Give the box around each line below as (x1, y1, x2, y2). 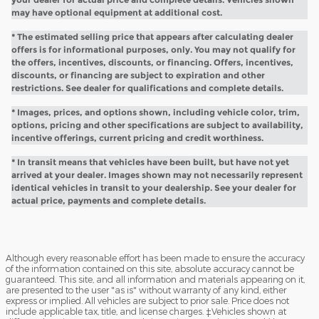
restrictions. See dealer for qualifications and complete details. (11, 82, 283, 93)
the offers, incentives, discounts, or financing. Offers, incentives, (11, 56, 293, 68)
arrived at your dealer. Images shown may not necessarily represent (11, 169, 303, 180)
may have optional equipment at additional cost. (11, 6, 222, 18)
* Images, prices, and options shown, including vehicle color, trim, (11, 106, 300, 117)
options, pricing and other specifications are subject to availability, (11, 119, 303, 130)
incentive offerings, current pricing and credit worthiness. (11, 132, 263, 143)
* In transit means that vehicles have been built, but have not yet (11, 156, 289, 167)
